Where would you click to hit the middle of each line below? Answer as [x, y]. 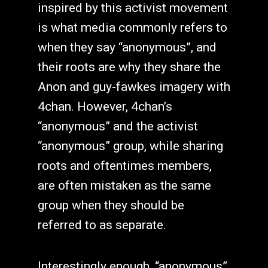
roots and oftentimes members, [124, 165]
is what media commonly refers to [132, 27]
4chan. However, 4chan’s [105, 106]
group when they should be [111, 205]
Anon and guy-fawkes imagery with [134, 86]
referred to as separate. [102, 225]
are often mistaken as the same [124, 185]
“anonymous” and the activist [118, 126]
